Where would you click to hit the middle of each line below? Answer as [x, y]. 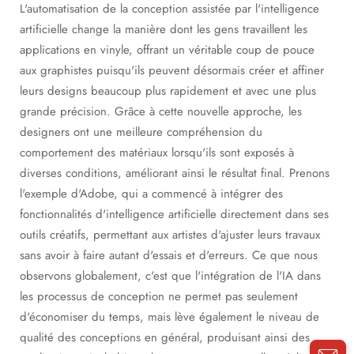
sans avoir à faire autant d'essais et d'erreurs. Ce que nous [169, 255]
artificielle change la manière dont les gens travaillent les [164, 29]
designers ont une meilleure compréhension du [141, 132]
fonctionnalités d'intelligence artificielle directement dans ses [174, 214]
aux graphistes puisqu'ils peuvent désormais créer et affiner [172, 70]
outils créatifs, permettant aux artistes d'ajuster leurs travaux [170, 235]
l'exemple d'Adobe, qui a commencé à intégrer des [151, 194]
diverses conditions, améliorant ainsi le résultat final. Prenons [175, 173]
